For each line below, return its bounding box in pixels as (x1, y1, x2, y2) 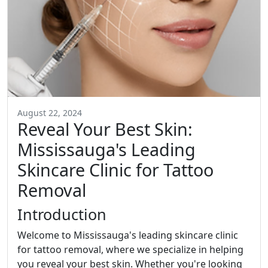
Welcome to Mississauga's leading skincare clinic (17, 229, 238, 242)
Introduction (17, 204, 106, 225)
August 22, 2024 (17, 107, 82, 119)
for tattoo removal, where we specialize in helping (17, 243, 243, 257)
